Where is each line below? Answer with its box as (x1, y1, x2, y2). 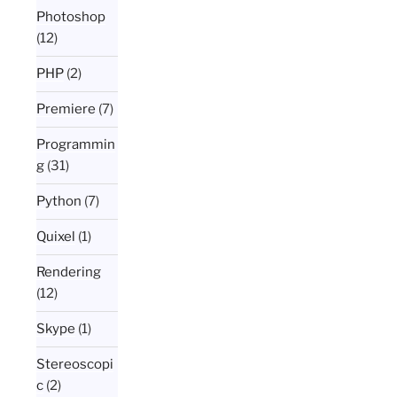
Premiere (36, 101, 97, 118)
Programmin (36, 136, 116, 153)
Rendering (36, 264, 102, 281)
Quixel (36, 229, 76, 245)
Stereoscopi (36, 356, 114, 373)
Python (36, 193, 82, 210)
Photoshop (36, 9, 106, 26)
